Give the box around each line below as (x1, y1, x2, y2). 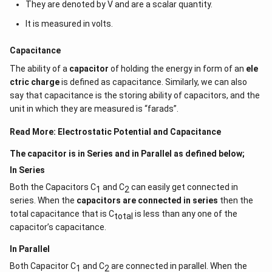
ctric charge (10, 77, 61, 87)
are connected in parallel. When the (109, 261, 247, 271)
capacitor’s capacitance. (10, 222, 106, 232)
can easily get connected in (129, 182, 238, 192)
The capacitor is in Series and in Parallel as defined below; (10, 149, 245, 158)
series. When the (10, 195, 76, 205)
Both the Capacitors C (10, 182, 96, 192)
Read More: (10, 127, 58, 137)
